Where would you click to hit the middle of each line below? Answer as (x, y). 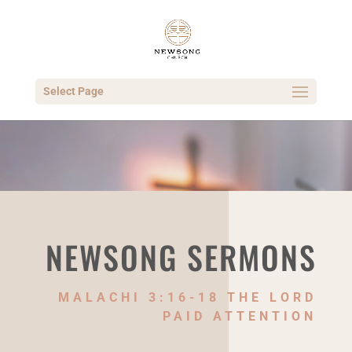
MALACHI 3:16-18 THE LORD (188, 298)
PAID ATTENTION (240, 317)
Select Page (73, 91)
